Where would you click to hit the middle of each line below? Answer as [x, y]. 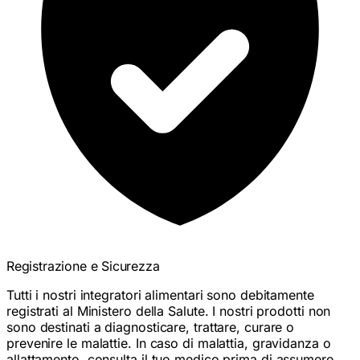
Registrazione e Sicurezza [83, 260]
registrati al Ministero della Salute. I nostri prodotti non [169, 305]
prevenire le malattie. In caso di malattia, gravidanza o [169, 337]
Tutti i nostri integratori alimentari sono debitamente [160, 289]
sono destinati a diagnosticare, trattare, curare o [151, 321]
